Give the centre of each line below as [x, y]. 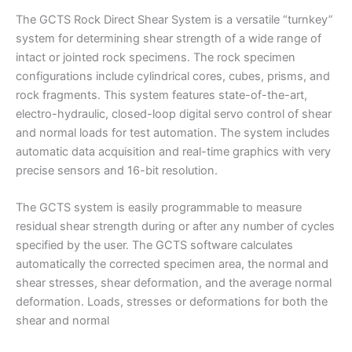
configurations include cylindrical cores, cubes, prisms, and [173, 76]
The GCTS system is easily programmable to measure [159, 208]
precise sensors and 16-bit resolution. [117, 170]
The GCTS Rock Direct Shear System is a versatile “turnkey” [174, 19]
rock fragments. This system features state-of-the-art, [161, 95]
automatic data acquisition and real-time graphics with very [173, 151]
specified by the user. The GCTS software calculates [154, 246]
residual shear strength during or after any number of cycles [175, 227]
